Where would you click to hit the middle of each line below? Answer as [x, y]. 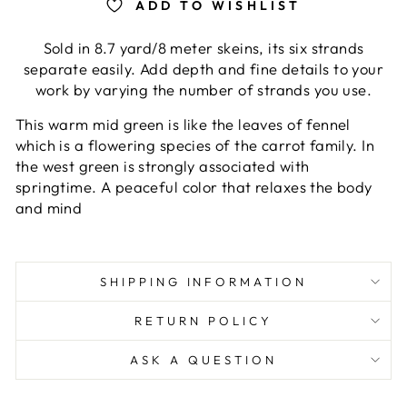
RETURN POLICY [203, 321]
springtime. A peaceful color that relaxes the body [194, 187]
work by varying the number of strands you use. [203, 90]
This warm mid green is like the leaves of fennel [183, 124]
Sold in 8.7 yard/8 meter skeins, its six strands [203, 48]
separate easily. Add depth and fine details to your [203, 69]
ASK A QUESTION [203, 360]
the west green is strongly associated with [163, 166]
